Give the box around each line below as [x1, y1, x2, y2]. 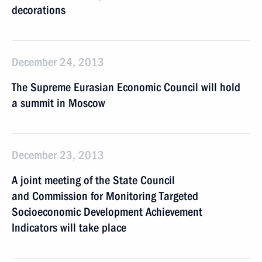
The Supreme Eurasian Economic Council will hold [12, 80, 240, 94]
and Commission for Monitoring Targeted [12, 189, 198, 203]
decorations [12, 3, 65, 17]
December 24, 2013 [12, 55, 104, 69]
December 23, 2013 [12, 148, 104, 162]
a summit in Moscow [12, 96, 105, 110]
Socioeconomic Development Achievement [12, 205, 202, 219]
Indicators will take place [12, 220, 126, 235]
